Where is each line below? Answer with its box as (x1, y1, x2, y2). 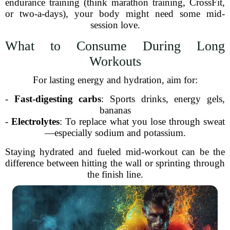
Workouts (89, 54, 141, 69)
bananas (99, 105, 131, 116)
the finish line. (87, 169, 143, 180)
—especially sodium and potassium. (44, 127, 186, 138)
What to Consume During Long (5, 39, 225, 53)
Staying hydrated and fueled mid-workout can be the (5, 146, 225, 157)
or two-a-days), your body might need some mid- (5, 8, 225, 19)
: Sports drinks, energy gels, (101, 93, 225, 104)
